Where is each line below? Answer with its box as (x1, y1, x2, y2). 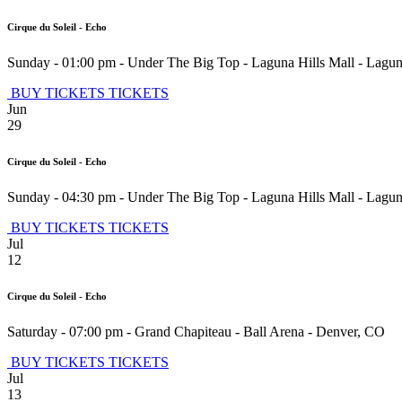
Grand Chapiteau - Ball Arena (135, 323, 304, 339)
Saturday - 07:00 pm (7, 323, 123, 339)
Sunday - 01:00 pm (7, 54, 116, 70)
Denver (316, 323, 357, 339)
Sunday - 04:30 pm (7, 188, 116, 205)
